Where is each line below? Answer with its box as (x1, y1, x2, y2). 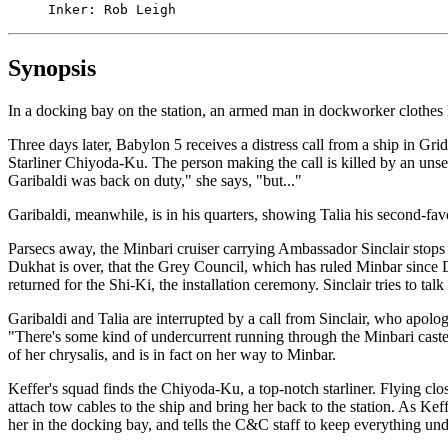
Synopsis (8, 54, 96, 81)
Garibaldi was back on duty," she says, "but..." (8, 171, 302, 189)
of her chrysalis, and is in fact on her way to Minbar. (8, 345, 336, 363)
